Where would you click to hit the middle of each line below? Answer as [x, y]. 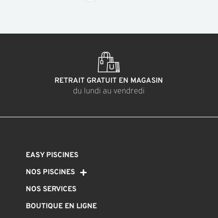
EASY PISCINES [52, 155]
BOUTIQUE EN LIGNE [62, 206]
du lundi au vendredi [109, 92]
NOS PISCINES [51, 172]
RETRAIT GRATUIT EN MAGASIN [109, 81]
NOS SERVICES [51, 189]
